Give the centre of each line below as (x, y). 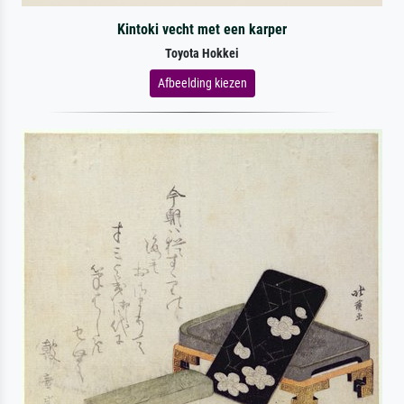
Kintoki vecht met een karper (202, 29)
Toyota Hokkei (202, 53)
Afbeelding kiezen (202, 83)
